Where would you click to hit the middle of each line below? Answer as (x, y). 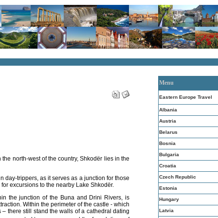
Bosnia (167, 143)
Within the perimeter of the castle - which (75, 205)
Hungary (169, 199)
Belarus (168, 132)
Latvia (166, 210)
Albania (168, 110)
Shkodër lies (97, 159)
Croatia (168, 166)
